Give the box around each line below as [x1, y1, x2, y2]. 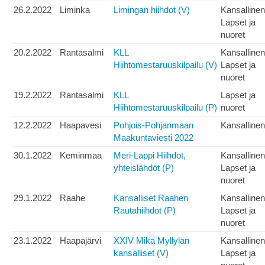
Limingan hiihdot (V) [114, 5, 190, 15]
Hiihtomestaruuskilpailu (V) [114, 60, 217, 70]
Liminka [60, 5, 90, 15]
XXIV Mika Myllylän [114, 235, 189, 246]
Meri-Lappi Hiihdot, [114, 150, 186, 161]
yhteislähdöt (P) [114, 163, 174, 173]
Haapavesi [60, 120, 101, 131]
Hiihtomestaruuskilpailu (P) [114, 102, 217, 113]
